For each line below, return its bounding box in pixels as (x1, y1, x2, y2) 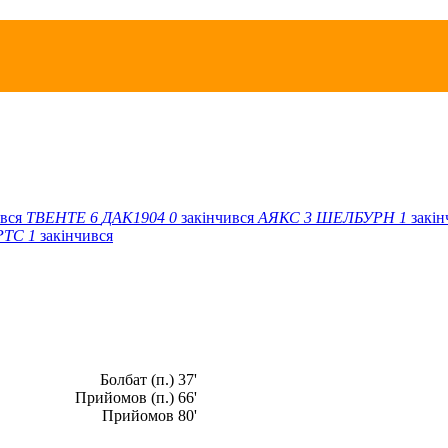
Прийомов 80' (102, 406, 198, 424)
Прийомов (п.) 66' (75, 388, 198, 406)
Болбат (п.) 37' (100, 370, 198, 388)
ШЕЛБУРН (316, 208, 395, 226)
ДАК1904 (102, 208, 165, 226)
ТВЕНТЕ (26, 208, 86, 226)
